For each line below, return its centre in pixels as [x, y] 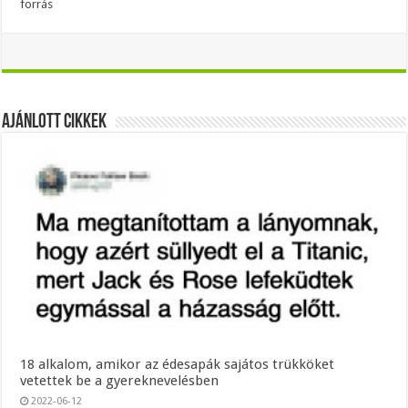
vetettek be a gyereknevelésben [120, 380]
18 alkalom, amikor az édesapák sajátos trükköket [178, 364]
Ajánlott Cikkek [55, 123]
